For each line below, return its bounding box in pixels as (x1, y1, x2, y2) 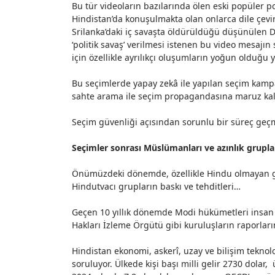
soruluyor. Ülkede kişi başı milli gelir (72, 258, 223, 269)
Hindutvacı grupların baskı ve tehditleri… (72, 180, 241, 192)
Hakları (72, 219, 103, 231)
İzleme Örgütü (103, 219, 163, 231)
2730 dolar (223, 258, 265, 269)
